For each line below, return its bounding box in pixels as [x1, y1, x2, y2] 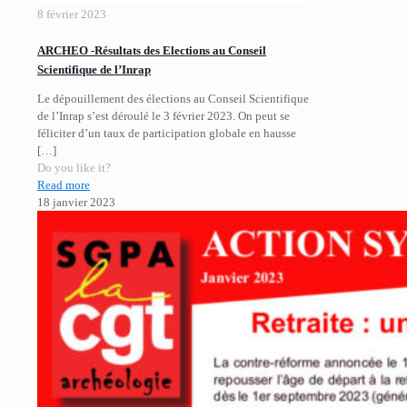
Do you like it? [37, 160, 111, 174]
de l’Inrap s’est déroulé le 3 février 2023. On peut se [37, 108, 290, 123]
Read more [37, 177, 90, 192]
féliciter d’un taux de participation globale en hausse [37, 125, 296, 140]
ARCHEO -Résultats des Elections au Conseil [37, 44, 266, 58]
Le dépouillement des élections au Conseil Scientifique [37, 91, 309, 105]
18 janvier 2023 [37, 194, 115, 209]
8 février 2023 [37, 7, 106, 22]
